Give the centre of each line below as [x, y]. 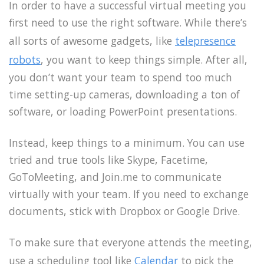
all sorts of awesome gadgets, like [92, 41]
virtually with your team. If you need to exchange [129, 194]
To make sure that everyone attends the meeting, [131, 242]
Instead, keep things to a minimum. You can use [127, 142]
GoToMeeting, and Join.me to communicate [115, 176]
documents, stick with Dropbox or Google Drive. [124, 211]
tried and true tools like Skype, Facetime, [108, 159]
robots [25, 60]
